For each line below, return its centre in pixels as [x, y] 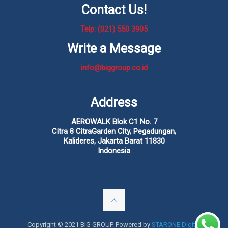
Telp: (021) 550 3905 [114, 29]
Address [114, 103]
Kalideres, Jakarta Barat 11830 [114, 141]
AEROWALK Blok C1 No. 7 [114, 122]
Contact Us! [114, 10]
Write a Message [114, 49]
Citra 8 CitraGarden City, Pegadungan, [114, 131]
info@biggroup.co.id [114, 68]
